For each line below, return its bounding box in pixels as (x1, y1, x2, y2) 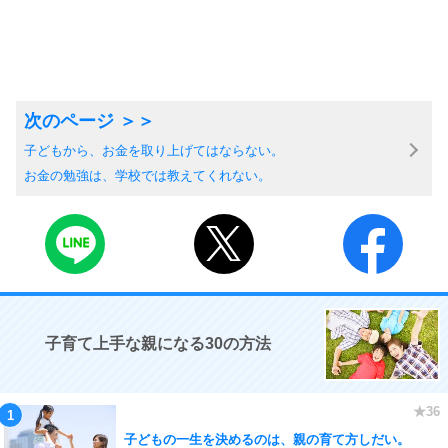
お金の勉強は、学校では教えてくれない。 (24, 168, 271, 183)
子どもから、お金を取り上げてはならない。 (24, 143, 284, 158)
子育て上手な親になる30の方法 (45, 335, 271, 352)
